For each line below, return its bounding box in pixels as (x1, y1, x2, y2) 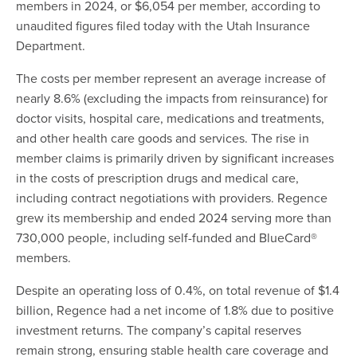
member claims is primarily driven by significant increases (16, 148, 334, 167)
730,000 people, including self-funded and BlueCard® (16, 228, 317, 246)
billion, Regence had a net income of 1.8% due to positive (16, 300, 334, 319)
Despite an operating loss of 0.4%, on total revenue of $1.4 (16, 280, 339, 299)
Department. (16, 36, 92, 54)
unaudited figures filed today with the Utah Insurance (16, 16, 310, 34)
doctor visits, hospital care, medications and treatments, (16, 108, 324, 127)
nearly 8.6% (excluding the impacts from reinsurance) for (16, 88, 328, 107)
